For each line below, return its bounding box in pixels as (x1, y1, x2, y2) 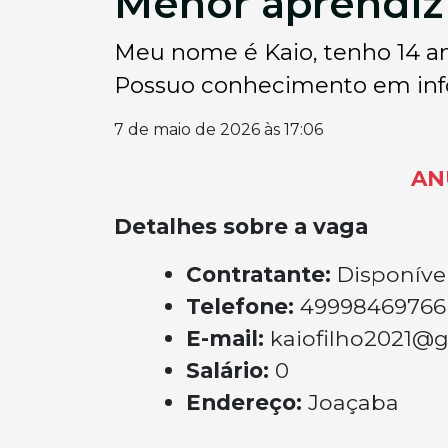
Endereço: (186, 389, 308, 415)
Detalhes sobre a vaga (114, 213, 368, 239)
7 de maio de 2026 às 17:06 (114, 120, 323, 139)
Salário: (186, 357, 275, 383)
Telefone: (186, 293, 300, 319)
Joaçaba (308, 389, 399, 415)
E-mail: (186, 325, 270, 351)
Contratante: (186, 261, 337, 287)
